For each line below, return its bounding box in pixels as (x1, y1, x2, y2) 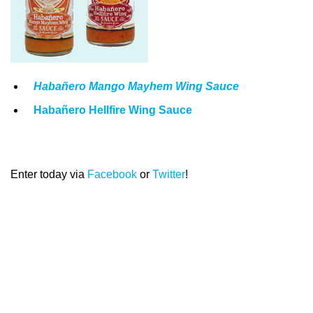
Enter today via (10, 168, 87, 180)
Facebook (87, 168, 137, 180)
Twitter (152, 168, 185, 180)
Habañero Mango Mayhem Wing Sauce (33, 80, 239, 92)
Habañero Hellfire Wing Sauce (33, 104, 195, 117)
